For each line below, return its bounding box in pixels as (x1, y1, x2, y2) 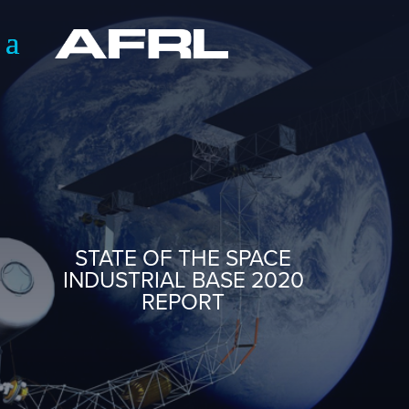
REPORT (142, 285, 225, 318)
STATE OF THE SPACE (75, 241, 292, 274)
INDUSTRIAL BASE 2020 (62, 263, 304, 296)
